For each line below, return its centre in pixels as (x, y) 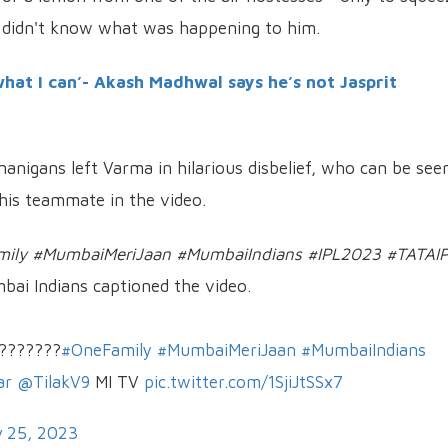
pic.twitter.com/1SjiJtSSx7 (243, 381)
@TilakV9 (53, 381)
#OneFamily (106, 349)
